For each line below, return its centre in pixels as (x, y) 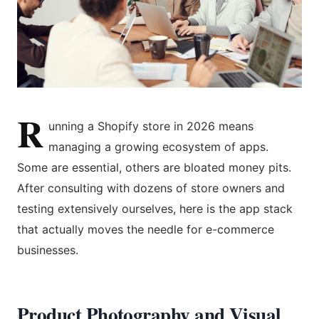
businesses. (48, 250)
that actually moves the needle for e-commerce (146, 229)
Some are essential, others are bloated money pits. (154, 167)
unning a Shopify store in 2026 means (151, 126)
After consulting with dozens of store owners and (151, 188)
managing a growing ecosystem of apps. (159, 146)
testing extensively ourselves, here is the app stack (155, 208)
